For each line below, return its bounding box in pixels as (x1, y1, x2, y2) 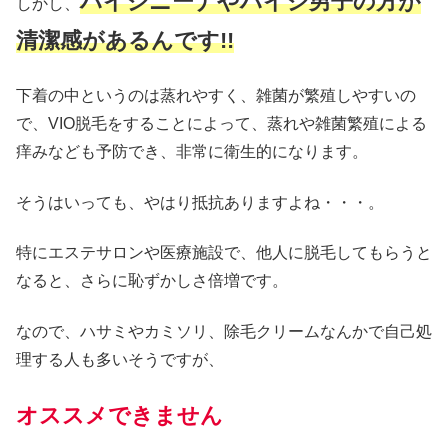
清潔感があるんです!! (16, 28, 234, 53)
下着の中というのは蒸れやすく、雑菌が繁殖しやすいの (16, 87, 416, 105)
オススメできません (16, 402, 223, 428)
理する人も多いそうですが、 (16, 350, 224, 368)
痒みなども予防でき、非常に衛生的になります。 (16, 143, 368, 161)
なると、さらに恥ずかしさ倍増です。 (16, 272, 288, 290)
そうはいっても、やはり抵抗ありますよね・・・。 (16, 193, 384, 211)
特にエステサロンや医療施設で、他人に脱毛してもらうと (16, 244, 432, 262)
